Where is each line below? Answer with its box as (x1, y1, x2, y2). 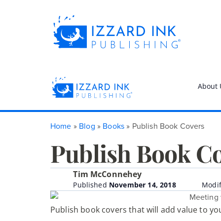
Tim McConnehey (73, 168, 142, 180)
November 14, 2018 (109, 180, 176, 189)
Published (73, 180, 109, 189)
